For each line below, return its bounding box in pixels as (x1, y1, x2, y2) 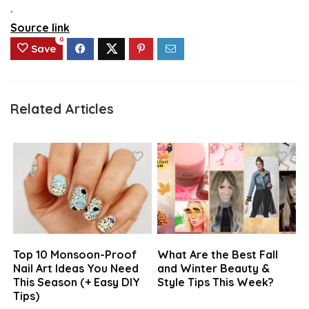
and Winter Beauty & (157, 261, 270, 275)
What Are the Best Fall (157, 247, 279, 261)
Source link (10, 20, 70, 34)
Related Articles (10, 101, 114, 118)
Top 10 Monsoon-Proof (13, 247, 137, 261)
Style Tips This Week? (157, 275, 275, 289)
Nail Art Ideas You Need (13, 261, 139, 275)
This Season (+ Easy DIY (13, 275, 141, 289)
